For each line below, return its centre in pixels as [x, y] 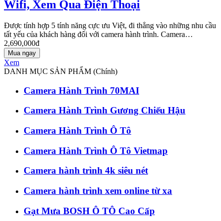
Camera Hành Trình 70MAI [81, 90]
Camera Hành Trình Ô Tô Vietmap [96, 150]
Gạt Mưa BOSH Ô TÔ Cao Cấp [89, 211]
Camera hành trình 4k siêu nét [86, 171]
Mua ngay [22, 53]
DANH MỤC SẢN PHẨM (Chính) [61, 71]
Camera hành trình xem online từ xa [98, 191]
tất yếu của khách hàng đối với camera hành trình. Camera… [98, 34]
